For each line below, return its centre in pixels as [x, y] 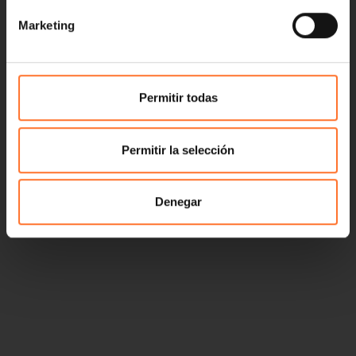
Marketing [46, 25]
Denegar [178, 202]
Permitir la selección [178, 149]
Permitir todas [178, 98]
